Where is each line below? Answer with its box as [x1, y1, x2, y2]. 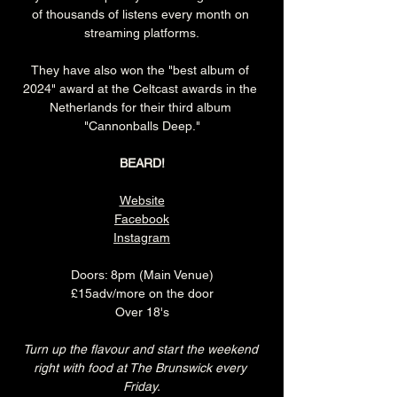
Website [119, 192, 165, 207]
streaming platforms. [84, 25, 199, 40]
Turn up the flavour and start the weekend [22, 341, 261, 356]
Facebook [114, 211, 169, 226]
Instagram [113, 230, 170, 245]
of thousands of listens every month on [31, 6, 253, 21]
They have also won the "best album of [31, 62, 253, 77]
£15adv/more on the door [70, 285, 214, 300]
